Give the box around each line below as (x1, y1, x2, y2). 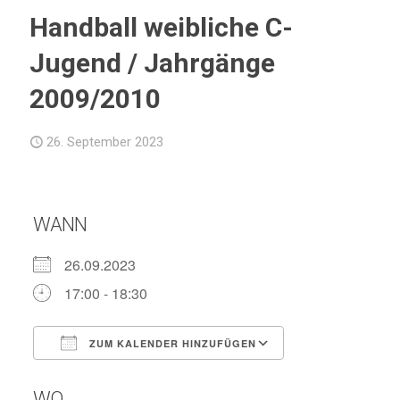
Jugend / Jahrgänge (29, 47, 275, 79)
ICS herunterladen (63, 365, 180, 386)
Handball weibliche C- (29, 12, 293, 43)
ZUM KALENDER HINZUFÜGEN (85, 337, 256, 350)
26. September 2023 (46, 134, 163, 150)
